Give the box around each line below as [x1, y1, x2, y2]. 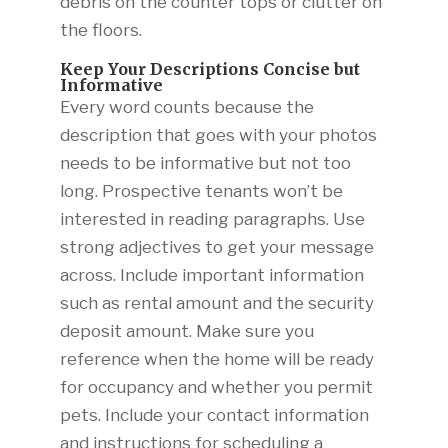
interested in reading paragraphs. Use [59, 208, 365, 229]
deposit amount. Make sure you [59, 320, 314, 341]
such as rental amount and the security [59, 292, 374, 313]
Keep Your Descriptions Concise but [59, 58, 360, 79]
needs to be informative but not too [59, 152, 351, 173]
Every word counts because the [59, 96, 314, 117]
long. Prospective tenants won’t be [59, 180, 343, 201]
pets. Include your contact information [59, 404, 369, 425]
